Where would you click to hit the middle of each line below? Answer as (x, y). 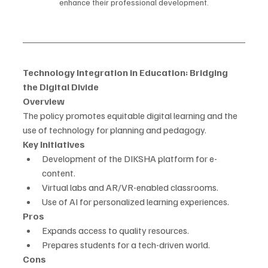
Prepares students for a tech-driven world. (126, 245)
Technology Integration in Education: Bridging (126, 73)
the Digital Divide (61, 87)
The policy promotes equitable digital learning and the (131, 116)
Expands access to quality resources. (115, 231)
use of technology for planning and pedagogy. (115, 130)
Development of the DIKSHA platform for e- (130, 159)
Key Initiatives (54, 144)
